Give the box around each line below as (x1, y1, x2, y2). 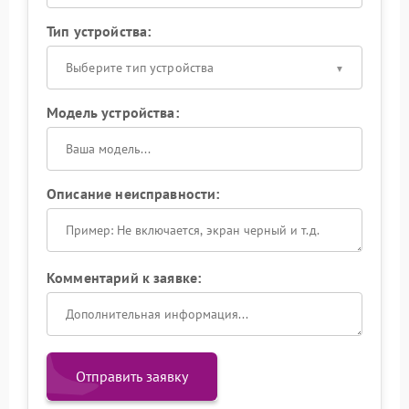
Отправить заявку (76, 366, 188, 385)
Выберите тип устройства (66, 58, 215, 76)
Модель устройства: (47, 102, 179, 121)
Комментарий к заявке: (47, 267, 202, 287)
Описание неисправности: (47, 184, 220, 203)
